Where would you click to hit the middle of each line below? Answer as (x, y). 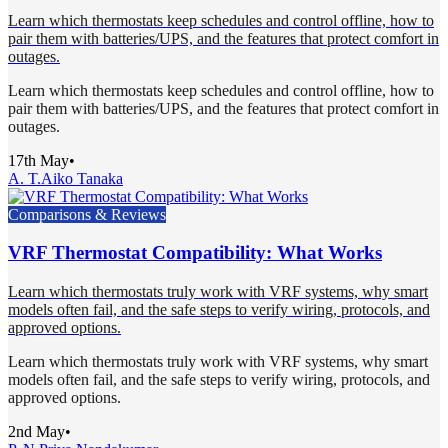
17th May (38, 160)
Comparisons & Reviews (87, 214)
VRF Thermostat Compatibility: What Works (195, 253)
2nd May (36, 432)
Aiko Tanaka (82, 178)
